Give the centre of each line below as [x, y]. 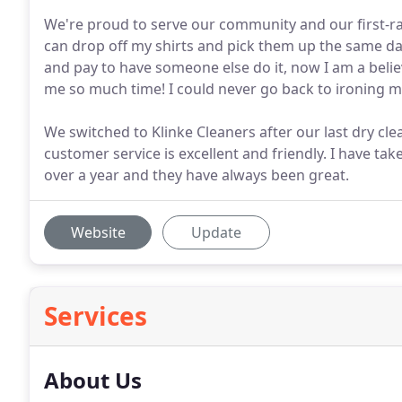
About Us [93, 380]
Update [216, 232]
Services [96, 316]
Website [98, 232]
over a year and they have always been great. [197, 175]
